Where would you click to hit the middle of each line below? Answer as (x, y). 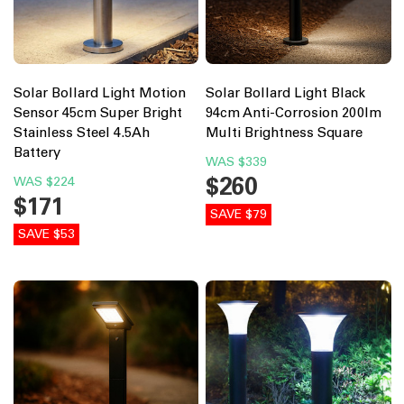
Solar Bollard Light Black (285, 93)
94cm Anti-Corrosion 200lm (294, 113)
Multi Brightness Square (284, 133)
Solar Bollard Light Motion (99, 93)
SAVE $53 (46, 234)
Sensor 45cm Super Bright (97, 113)
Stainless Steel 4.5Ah (81, 133)
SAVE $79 (239, 215)
